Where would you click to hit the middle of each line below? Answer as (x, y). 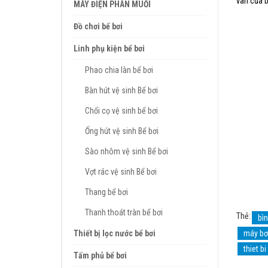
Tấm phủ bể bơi (100, 255)
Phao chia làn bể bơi (119, 70)
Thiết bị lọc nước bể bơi (115, 233)
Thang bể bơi (106, 192)
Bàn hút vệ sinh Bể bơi (121, 90)
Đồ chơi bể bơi (98, 26)
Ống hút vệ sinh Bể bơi (122, 131)
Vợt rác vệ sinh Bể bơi (121, 172)
